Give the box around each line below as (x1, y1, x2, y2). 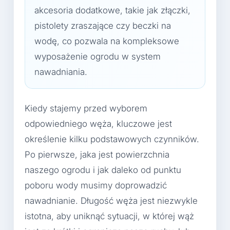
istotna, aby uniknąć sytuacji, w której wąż (25, 211, 194, 222)
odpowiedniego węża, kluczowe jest (25, 119, 172, 129)
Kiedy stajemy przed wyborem (25, 103, 147, 114)
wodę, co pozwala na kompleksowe (34, 36, 179, 46)
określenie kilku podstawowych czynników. (25, 134, 199, 145)
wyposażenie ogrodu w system (34, 51, 161, 62)
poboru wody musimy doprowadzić (25, 180, 167, 191)
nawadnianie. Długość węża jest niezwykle (25, 196, 198, 206)
